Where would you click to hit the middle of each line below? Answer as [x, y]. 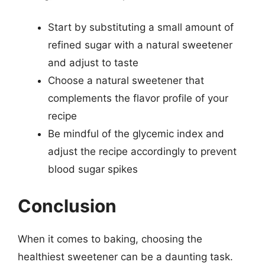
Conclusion [67, 206]
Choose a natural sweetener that [126, 80]
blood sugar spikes [93, 169]
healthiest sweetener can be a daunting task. [125, 256]
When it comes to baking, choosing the [110, 239]
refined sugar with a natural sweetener [140, 45]
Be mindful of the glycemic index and [136, 134]
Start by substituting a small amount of [141, 27]
